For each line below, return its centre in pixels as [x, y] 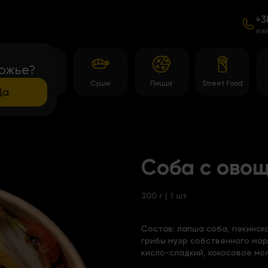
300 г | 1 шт [164, 196]
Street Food [222, 83]
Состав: [159, 229]
